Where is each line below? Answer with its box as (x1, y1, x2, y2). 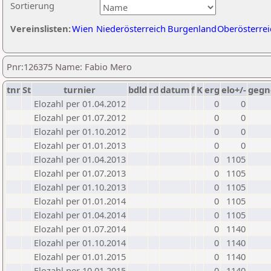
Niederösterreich (96, 22, 166, 34)
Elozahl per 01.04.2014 (34, 209, 126, 221)
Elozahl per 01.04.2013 (34, 153, 126, 165)
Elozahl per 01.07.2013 (34, 167, 126, 179)
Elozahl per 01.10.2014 (34, 237, 126, 249)
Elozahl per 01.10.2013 (34, 181, 126, 193)
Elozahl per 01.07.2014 (34, 223, 126, 235)
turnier (64, 83, 96, 96)
